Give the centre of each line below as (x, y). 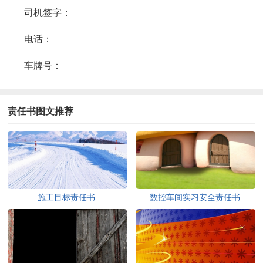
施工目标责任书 (67, 197)
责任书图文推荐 (41, 111)
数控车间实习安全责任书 (195, 197)
